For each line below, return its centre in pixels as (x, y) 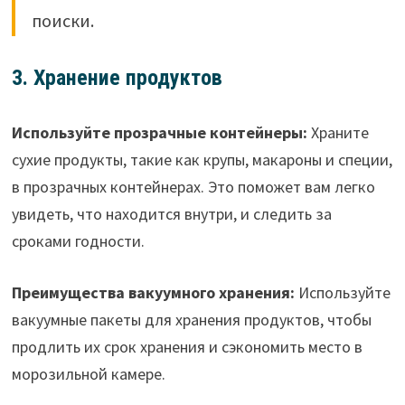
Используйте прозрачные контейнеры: (159, 132)
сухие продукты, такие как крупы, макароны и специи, (202, 159)
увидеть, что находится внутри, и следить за (171, 213)
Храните (338, 132)
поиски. (62, 21)
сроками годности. (78, 240)
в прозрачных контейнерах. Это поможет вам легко (193, 186)
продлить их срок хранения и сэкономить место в (187, 346)
